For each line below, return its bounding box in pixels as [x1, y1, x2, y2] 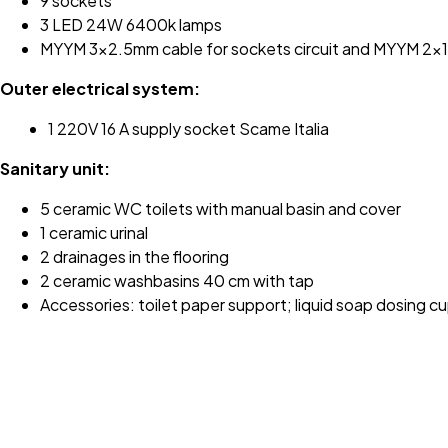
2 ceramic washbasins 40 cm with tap [40, 269, 314, 291]
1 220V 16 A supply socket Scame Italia [48, 117, 329, 139]
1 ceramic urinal [40, 221, 148, 243]
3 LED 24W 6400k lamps [40, 13, 222, 35]
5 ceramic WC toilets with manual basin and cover [40, 197, 401, 219]
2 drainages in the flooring [40, 245, 229, 267]
